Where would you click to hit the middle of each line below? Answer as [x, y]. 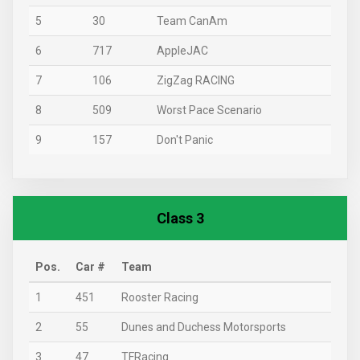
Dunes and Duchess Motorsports [204, 327]
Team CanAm [192, 21]
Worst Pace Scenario [209, 110]
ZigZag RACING [196, 80]
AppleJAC [182, 51]
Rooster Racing [160, 297]
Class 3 [180, 218]
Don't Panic [185, 140]
